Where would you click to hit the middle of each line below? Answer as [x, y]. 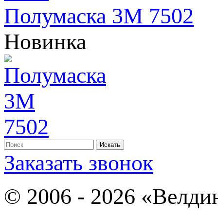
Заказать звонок [79, 163]
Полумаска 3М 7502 [99, 16]
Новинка [45, 41]
